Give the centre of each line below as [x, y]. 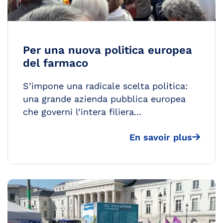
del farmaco [56, 63]
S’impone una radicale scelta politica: [105, 86]
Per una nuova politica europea [108, 50]
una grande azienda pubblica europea [104, 99]
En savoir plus [161, 137]
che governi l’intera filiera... [82, 112]
